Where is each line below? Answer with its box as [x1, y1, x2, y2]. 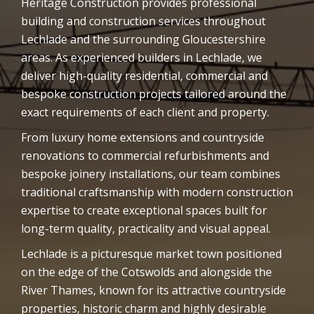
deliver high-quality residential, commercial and [21, 68, 268, 83]
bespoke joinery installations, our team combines [21, 166, 280, 182]
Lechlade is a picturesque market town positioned [21, 246, 282, 261]
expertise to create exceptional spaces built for [21, 203, 267, 218]
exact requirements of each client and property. [21, 104, 269, 120]
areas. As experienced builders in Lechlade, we [21, 50, 262, 65]
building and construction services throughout [21, 13, 266, 29]
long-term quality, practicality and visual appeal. [21, 221, 271, 236]
